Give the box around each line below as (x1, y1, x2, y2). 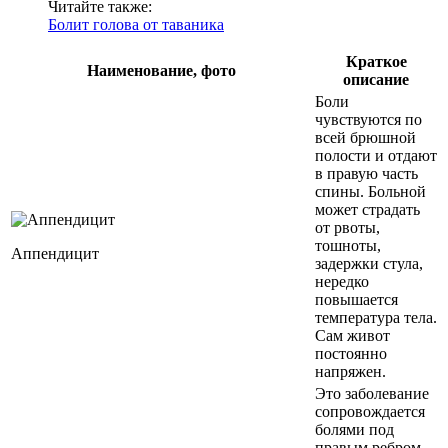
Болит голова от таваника (48, 15, 224, 33)
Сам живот (315, 326, 390, 344)
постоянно (315, 344, 387, 362)
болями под (315, 420, 394, 438)
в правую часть (315, 164, 418, 182)
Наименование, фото (86, 61, 236, 79)
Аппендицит (11, 244, 99, 262)
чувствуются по (315, 110, 422, 128)
